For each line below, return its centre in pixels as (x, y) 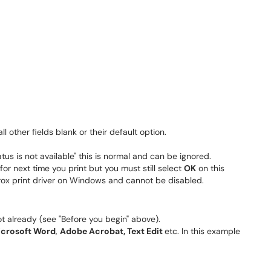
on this (210, 168)
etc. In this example (202, 231)
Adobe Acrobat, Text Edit (112, 231)
